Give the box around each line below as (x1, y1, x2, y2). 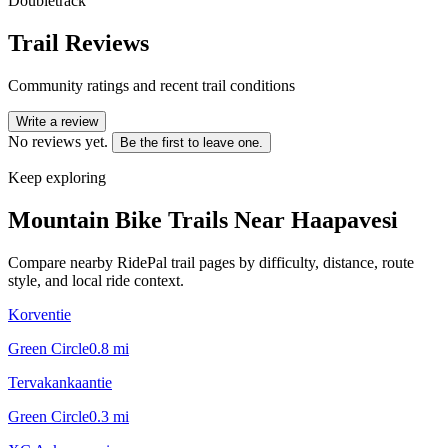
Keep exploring (8, 168, 106, 186)
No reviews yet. (8, 132, 108, 150)
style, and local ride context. (8, 271, 184, 289)
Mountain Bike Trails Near (8, 206, 291, 233)
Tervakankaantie (8, 373, 112, 391)
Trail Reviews (8, 29, 149, 56)
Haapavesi (291, 206, 398, 233)
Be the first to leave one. (120, 134, 263, 150)
